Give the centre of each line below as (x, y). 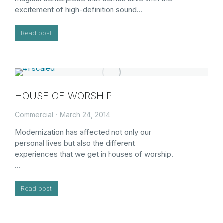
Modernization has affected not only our (83, 132)
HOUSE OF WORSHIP (63, 95)
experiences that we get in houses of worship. (94, 154)
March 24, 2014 (85, 114)
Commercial (34, 114)
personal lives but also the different (75, 143)
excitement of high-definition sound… (79, 9)
